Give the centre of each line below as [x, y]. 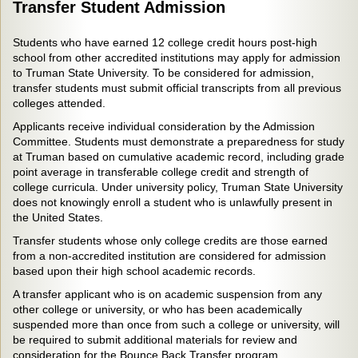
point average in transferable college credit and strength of [161, 172]
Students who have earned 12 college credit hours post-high [165, 42]
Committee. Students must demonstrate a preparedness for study [179, 141]
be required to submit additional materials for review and [155, 340]
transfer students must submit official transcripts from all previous [177, 88]
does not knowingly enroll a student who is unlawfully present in [173, 202]
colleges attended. [61, 103]
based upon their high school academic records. [136, 271]
